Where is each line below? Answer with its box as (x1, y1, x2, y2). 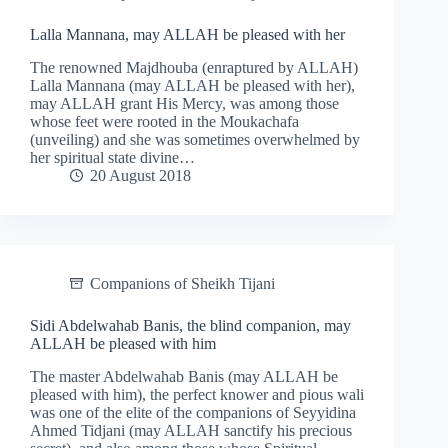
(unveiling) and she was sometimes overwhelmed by (30, 130, 360, 148)
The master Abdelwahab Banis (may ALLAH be (30, 367, 338, 385)
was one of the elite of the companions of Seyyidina (30, 403, 356, 421)
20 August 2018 (90, 166, 191, 184)
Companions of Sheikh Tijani (90, 274, 275, 292)
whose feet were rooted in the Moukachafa (30, 112, 299, 130)
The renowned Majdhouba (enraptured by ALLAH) (30, 58, 358, 76)
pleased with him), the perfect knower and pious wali (30, 385, 364, 403)
